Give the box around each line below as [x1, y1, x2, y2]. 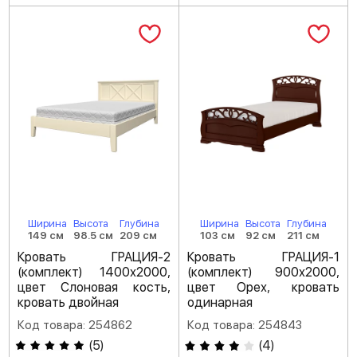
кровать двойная [18, 295, 119, 311]
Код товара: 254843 [186, 318, 302, 333]
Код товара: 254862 [18, 318, 132, 333]
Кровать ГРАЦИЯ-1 [186, 249, 339, 265]
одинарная [186, 295, 253, 311]
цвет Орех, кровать [186, 280, 339, 296]
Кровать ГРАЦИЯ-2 [18, 249, 171, 265]
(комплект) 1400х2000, [18, 265, 171, 280]
